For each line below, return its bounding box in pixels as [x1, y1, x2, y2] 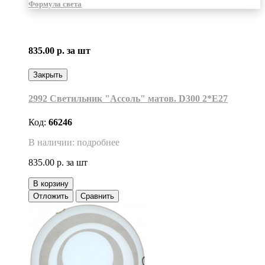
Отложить [33, 191, 69, 201]
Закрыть [33, 70, 63, 80]
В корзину [33, 179, 69, 188]
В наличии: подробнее [28, 137, 119, 147]
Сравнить [80, 191, 114, 201]
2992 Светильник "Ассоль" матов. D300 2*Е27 [28, 93, 228, 104]
